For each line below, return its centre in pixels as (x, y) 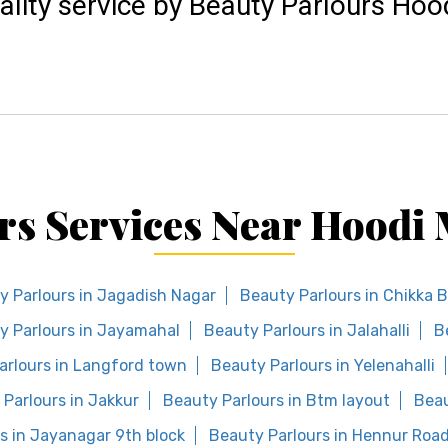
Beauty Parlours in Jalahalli (307, 330)
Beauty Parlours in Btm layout (276, 400)
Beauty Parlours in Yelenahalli (323, 365)
